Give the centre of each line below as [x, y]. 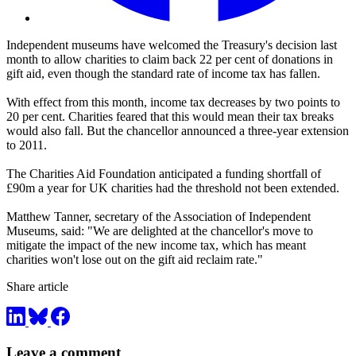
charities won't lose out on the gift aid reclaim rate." [135, 260]
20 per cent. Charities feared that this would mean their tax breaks [170, 117]
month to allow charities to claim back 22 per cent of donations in [170, 60]
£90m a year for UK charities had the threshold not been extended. [173, 188]
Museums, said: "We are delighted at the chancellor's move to [160, 231]
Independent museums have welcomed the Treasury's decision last [172, 45]
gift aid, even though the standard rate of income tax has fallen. [163, 74]
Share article [37, 287]
